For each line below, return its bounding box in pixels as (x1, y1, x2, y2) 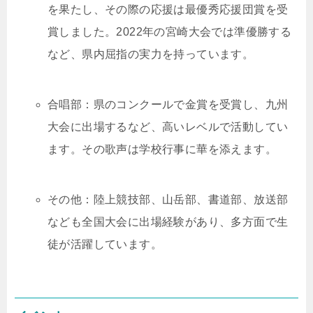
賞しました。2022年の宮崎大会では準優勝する (48, 26, 292, 38)
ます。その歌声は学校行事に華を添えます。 (48, 143, 277, 155)
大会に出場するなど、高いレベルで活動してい (48, 121, 289, 133)
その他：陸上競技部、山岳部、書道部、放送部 (48, 194, 289, 205)
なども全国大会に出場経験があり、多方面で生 (48, 216, 289, 228)
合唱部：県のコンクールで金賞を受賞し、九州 (48, 99, 289, 110)
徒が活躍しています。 (48, 238, 162, 250)
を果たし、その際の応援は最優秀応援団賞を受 (48, 3, 289, 15)
